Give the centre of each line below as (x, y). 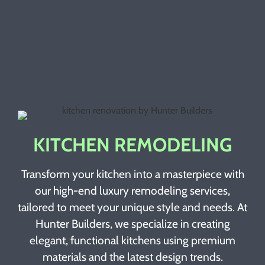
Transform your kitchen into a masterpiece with (132, 174)
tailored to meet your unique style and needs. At (132, 207)
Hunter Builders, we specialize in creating (132, 224)
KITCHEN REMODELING (132, 145)
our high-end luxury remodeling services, (132, 191)
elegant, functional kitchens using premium (132, 240)
